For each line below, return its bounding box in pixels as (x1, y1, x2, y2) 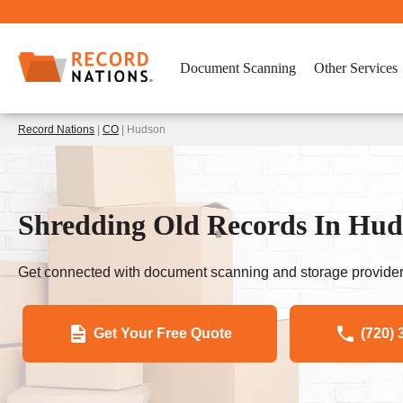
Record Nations (18, 123, 94, 136)
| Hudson (119, 123, 166, 136)
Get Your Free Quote (94, 325, 232, 341)
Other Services (314, 60, 398, 76)
